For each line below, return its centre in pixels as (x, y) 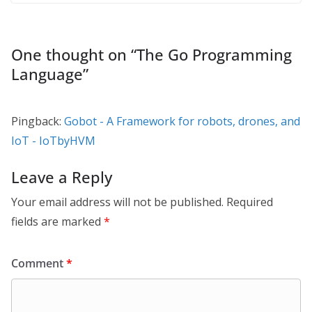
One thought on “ (74, 54)
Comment (39, 263)
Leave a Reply (62, 177)
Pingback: (38, 121)
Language (47, 73)
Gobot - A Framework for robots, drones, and (182, 121)
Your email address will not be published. (117, 202)
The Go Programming (214, 54)
